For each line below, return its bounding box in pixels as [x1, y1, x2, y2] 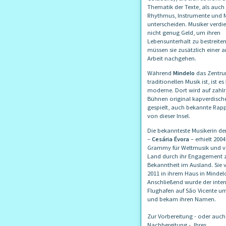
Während [147, 69, 173, 77]
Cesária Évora [150, 135, 189, 143]
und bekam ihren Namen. [147, 195, 216, 203]
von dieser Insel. [147, 112, 190, 120]
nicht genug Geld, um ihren [147, 29, 220, 37]
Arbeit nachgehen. [147, 54, 196, 63]
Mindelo [173, 69, 195, 77]
